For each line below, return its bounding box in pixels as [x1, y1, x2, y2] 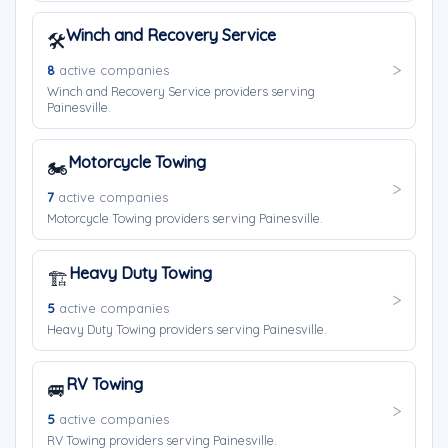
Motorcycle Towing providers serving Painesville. [47, 210, 323, 226]
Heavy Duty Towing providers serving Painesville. [47, 321, 327, 337]
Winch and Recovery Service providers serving [47, 83, 315, 99]
